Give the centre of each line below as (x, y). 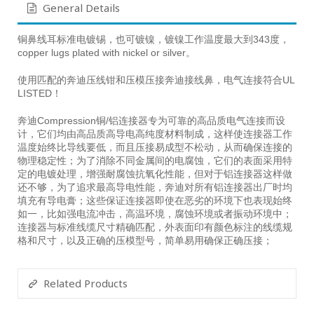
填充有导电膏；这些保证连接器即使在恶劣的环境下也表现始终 (155, 200)
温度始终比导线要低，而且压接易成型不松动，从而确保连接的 (155, 147)
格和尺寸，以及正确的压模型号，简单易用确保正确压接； (145, 240)
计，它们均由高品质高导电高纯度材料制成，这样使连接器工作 (155, 134)
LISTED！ (40, 93)
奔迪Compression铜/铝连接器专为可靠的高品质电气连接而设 (151, 121)
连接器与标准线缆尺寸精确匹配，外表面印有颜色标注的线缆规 (155, 227)
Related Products (86, 283)
